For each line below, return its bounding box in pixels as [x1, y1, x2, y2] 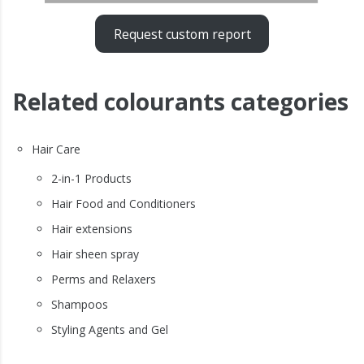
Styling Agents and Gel [51, 322, 168, 338]
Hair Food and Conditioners [51, 196, 196, 212]
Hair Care [32, 141, 80, 158]
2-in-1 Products [51, 171, 132, 187]
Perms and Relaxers [51, 271, 156, 288]
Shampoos [51, 297, 108, 313]
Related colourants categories [12, 86, 349, 118]
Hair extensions [51, 221, 132, 237]
